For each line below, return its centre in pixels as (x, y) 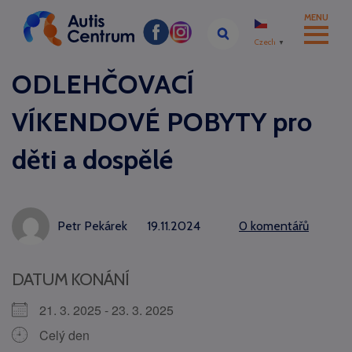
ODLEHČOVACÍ (103, 84)
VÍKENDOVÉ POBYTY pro (162, 122)
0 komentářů (274, 226)
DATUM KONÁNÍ (70, 279)
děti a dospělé (92, 159)
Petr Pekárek (92, 226)
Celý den (64, 335)
